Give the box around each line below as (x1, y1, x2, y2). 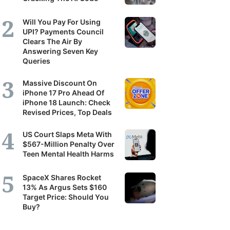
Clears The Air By (23, 37, 82, 46)
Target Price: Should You (23, 193, 109, 201)
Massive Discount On (23, 79, 97, 87)
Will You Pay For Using (23, 17, 101, 26)
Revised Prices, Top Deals (23, 108, 112, 117)
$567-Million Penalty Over (23, 140, 114, 148)
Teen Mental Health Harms (23, 149, 114, 158)
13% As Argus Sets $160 (23, 183, 107, 191)
